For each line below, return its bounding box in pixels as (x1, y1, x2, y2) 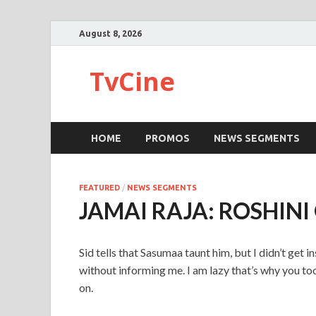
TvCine (90, 64, 175, 99)
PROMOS (145, 132, 190, 144)
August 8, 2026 (79, 28, 142, 38)
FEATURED (79, 183, 120, 192)
